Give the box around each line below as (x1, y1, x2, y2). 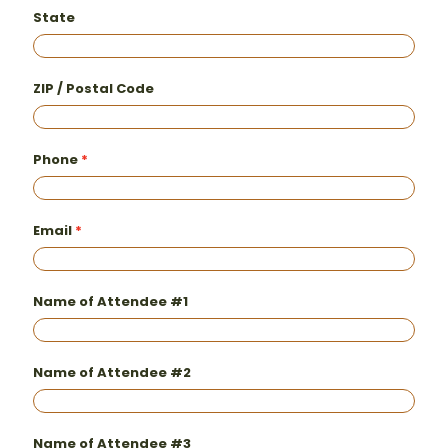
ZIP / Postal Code (33, 79, 154, 98)
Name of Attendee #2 (33, 363, 191, 382)
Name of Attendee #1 (33, 292, 188, 311)
